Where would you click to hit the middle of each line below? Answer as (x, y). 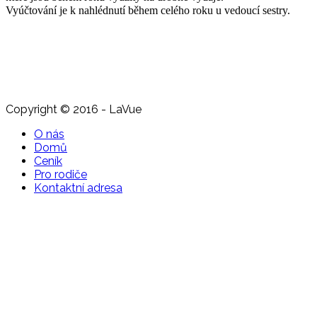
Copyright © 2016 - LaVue (74, 109)
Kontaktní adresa (78, 188)
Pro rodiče (60, 174)
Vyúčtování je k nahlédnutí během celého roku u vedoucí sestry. (148, 10)
